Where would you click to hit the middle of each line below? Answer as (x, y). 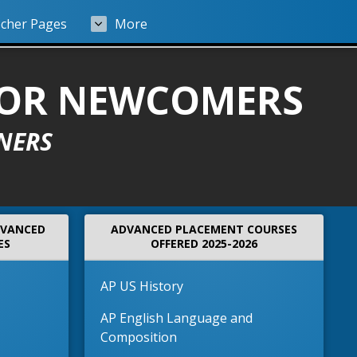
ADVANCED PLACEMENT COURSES (204, 229)
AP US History (143, 286)
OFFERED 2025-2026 (204, 243)
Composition (140, 337)
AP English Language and (177, 318)
